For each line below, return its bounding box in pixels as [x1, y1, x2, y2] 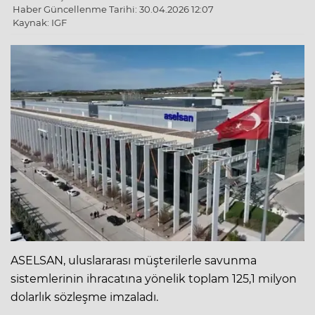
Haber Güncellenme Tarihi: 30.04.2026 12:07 [13, 3, 214, 15]
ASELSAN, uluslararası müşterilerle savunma [11, 253, 257, 267]
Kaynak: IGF [13, 16, 67, 28]
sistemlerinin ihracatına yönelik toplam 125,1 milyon [11, 271, 297, 285]
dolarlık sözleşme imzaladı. [11, 290, 158, 304]
